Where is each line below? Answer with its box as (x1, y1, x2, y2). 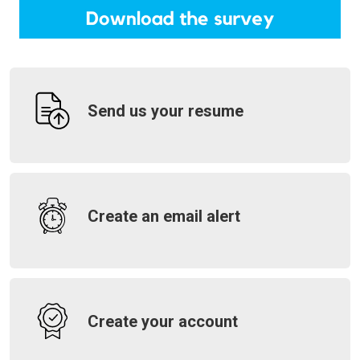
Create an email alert (88, 206, 240, 226)
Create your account (88, 311, 238, 331)
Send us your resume (88, 100, 243, 121)
